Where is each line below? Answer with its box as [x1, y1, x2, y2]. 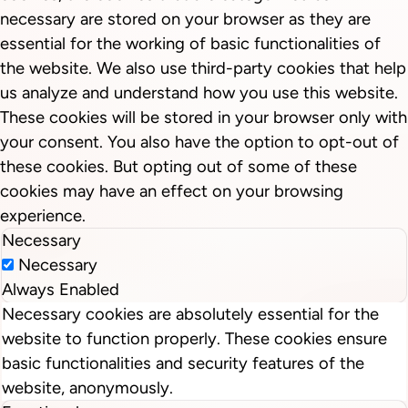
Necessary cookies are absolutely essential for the [2, 304, 379, 325]
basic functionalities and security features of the [2, 353, 364, 374]
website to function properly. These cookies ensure [2, 329, 387, 350]
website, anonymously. [2, 378, 173, 399]
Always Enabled [2, 280, 119, 301]
